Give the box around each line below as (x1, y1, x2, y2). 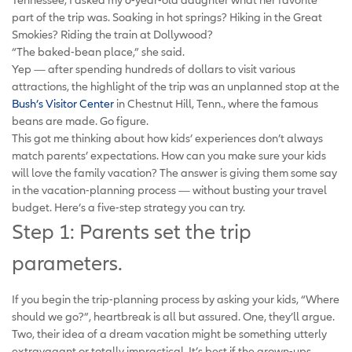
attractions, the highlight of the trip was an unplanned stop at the (12, 79, 339, 93)
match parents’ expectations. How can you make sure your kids (12, 148, 326, 162)
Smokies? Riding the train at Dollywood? (12, 27, 213, 41)
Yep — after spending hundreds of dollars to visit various (12, 61, 295, 75)
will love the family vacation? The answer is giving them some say (12, 165, 337, 179)
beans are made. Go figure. (12, 113, 148, 127)
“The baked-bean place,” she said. (12, 44, 185, 58)
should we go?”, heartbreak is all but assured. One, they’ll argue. (12, 309, 335, 323)
